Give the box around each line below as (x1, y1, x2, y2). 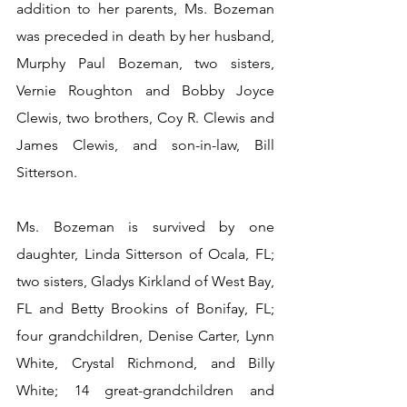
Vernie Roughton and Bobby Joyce (16, 82, 274, 99)
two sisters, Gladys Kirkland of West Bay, (16, 273, 274, 290)
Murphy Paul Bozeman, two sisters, (16, 55, 274, 72)
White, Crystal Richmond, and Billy (16, 354, 274, 372)
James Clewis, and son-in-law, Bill (16, 136, 274, 154)
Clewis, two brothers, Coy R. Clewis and (16, 109, 274, 126)
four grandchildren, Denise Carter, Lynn (16, 327, 274, 344)
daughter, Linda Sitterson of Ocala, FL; (16, 245, 274, 263)
